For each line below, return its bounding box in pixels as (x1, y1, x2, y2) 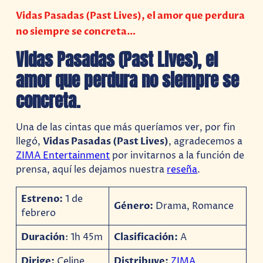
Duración (21, 230, 66, 244)
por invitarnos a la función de (110, 149, 245, 163)
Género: (114, 199, 154, 213)
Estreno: (21, 192, 63, 205)
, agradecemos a (168, 135, 243, 149)
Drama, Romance (153, 199, 234, 213)
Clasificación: (114, 230, 178, 244)
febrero (21, 206, 56, 220)
